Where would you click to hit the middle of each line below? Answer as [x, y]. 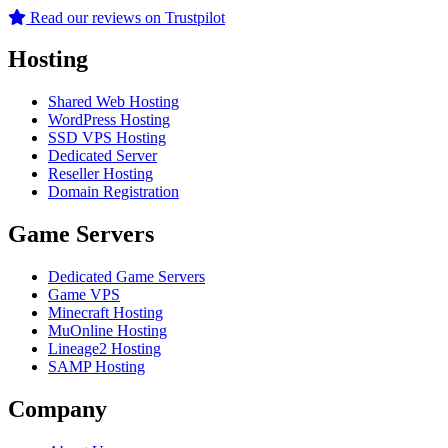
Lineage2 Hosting [104, 349]
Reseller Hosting [100, 174]
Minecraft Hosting [105, 313]
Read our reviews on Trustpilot [125, 17]
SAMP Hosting [96, 367]
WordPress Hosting [109, 120]
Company [57, 409]
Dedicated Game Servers [126, 277]
